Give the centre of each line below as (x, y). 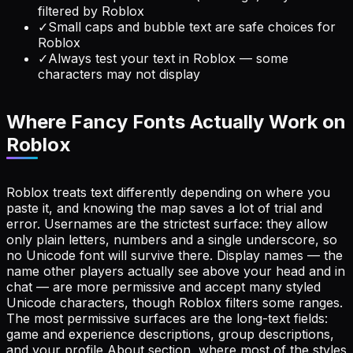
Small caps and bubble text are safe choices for (192, 26)
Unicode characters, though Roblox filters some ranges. (175, 302)
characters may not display (119, 74)
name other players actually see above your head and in (176, 271)
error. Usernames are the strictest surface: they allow (167, 223)
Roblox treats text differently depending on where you (168, 192)
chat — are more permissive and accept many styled (163, 286)
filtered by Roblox (91, 11)
